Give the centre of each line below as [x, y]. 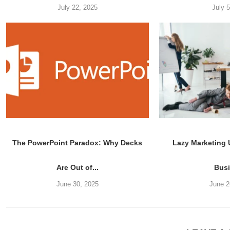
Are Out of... [77, 167]
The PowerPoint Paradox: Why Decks [78, 142]
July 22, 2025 [77, 8]
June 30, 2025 [77, 184]
